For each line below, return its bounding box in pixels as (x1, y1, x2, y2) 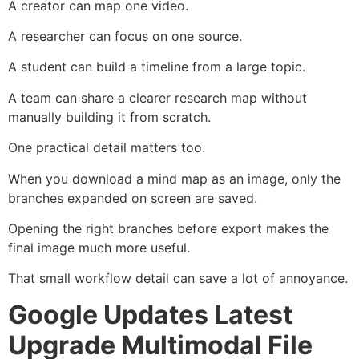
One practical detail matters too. (8, 139, 205, 156)
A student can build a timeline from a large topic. (8, 58, 305, 75)
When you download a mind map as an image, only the (8, 170, 341, 187)
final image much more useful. (8, 240, 190, 256)
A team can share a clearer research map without (8, 89, 307, 106)
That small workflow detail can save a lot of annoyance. (8, 270, 348, 287)
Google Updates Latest (8, 298, 292, 330)
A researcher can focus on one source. (8, 28, 242, 45)
